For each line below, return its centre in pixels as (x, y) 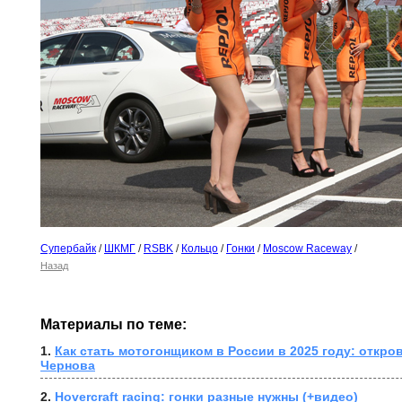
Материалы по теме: (114, 325)
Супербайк (68, 249)
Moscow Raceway (307, 249)
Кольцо (200, 249)
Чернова (68, 366)
